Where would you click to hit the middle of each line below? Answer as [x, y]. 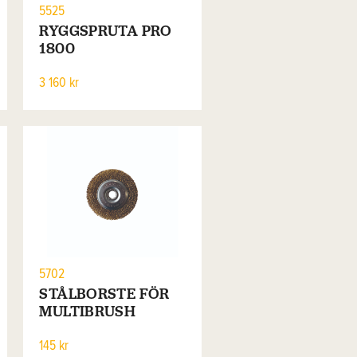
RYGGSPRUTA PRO [106, 30]
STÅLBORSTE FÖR [104, 294]
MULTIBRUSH [88, 312]
